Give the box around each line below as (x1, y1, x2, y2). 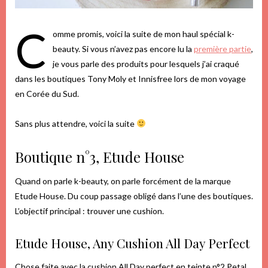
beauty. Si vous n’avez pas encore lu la (53, 44, 194, 54)
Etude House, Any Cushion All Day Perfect (15, 234, 249, 252)
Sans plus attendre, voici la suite (15, 118, 136, 129)
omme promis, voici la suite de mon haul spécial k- (53, 29, 234, 39)
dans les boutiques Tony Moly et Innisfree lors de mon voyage (15, 74, 246, 84)
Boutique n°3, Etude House (15, 147, 184, 167)
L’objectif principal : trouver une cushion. (15, 206, 164, 217)
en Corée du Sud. (15, 89, 79, 99)
